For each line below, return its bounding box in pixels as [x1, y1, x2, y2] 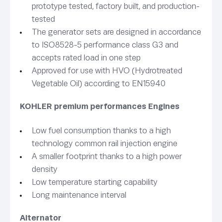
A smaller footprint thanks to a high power [32, 151, 182, 161]
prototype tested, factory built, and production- [32, 1, 200, 11]
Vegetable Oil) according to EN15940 [32, 79, 166, 89]
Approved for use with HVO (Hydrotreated [32, 66, 182, 76]
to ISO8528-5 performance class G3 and [32, 40, 178, 50]
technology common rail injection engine [32, 138, 177, 148]
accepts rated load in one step [32, 53, 141, 63]
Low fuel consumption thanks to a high [32, 125, 171, 135]
